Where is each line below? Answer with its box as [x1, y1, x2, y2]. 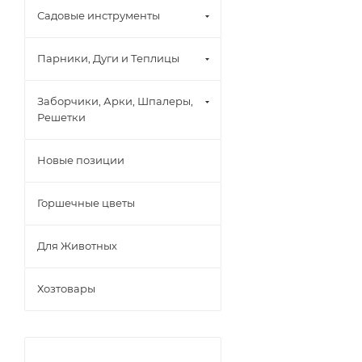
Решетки [37, 111, 86, 124]
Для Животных [37, 239, 117, 252]
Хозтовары [37, 282, 95, 295]
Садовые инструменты [37, 9, 160, 22]
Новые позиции [37, 154, 124, 166]
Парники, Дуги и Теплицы [37, 52, 179, 65]
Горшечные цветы [37, 196, 135, 209]
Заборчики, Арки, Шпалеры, [37, 95, 193, 107]
